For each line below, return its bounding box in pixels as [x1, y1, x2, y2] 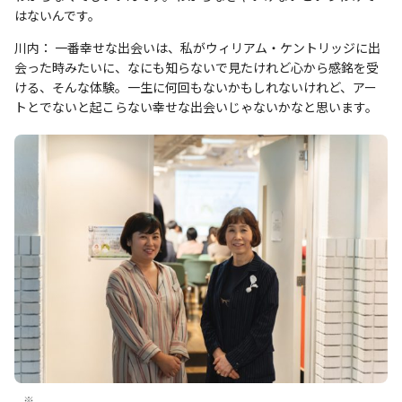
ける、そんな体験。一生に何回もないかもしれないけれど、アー [14, 77, 377, 96]
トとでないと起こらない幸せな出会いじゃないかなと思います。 [14, 97, 378, 116]
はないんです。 [14, 5, 100, 24]
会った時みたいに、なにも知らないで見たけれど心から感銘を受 [14, 57, 379, 76]
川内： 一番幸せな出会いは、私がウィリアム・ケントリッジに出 [14, 38, 380, 57]
